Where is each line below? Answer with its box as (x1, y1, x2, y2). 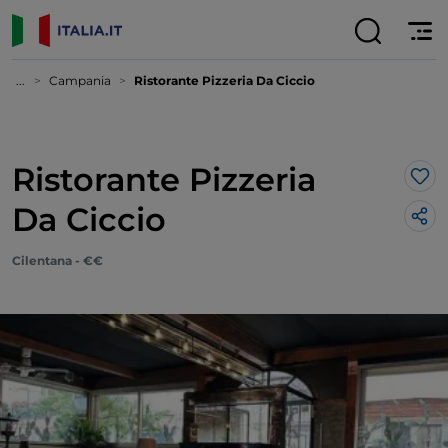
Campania (49, 73, 111, 88)
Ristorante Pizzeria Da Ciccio (134, 73, 315, 88)
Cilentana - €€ (12, 253, 103, 268)
